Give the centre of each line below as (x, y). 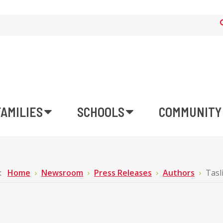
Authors (179, 173)
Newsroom (62, 173)
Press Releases (123, 173)
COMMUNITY (190, 112)
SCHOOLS (101, 112)
